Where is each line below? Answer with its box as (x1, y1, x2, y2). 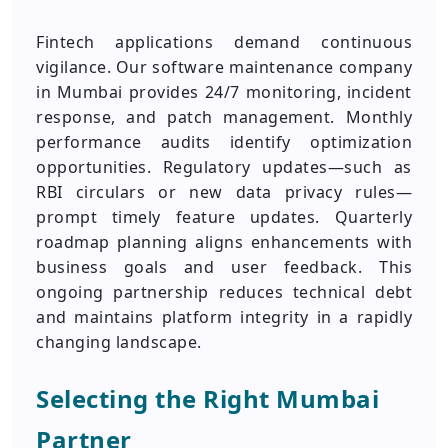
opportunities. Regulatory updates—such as (36, 156, 412, 178)
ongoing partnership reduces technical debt (36, 281, 412, 303)
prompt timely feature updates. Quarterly (36, 206, 412, 228)
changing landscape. (36, 331, 202, 353)
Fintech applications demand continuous (36, 31, 412, 53)
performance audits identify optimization (36, 131, 412, 153)
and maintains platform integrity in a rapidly (36, 306, 412, 328)
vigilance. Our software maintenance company (36, 56, 412, 78)
